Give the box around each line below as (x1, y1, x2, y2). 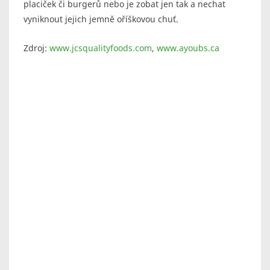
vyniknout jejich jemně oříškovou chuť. (24, 13, 178, 25)
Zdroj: (24, 42, 49, 54)
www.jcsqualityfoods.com (49, 42, 152, 54)
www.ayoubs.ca (157, 42, 219, 54)
